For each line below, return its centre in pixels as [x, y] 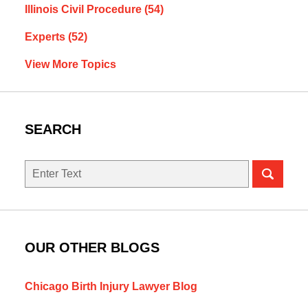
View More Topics [70, 65]
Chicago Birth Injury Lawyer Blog [111, 287]
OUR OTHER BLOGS [92, 248]
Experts [46, 37]
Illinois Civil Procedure [84, 10]
